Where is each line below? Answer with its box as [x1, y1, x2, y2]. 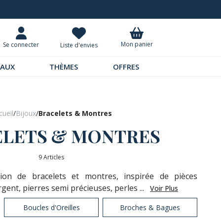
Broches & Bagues [120, 203, 180, 212]
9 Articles [38, 153, 64, 161]
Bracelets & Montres [38, 109, 112, 118]
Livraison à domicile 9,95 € [49, 5, 134, 15]
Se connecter [3, 40, 39, 49]
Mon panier [120, 40, 153, 49]
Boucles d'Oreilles [23, 203, 80, 212]
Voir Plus [150, 184, 178, 193]
